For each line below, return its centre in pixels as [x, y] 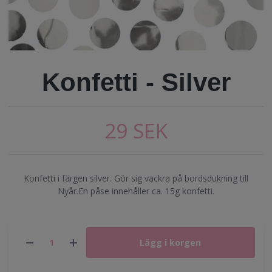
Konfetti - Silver [136, 82]
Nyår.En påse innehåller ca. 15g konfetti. [136, 191]
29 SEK [136, 131]
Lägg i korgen [171, 243]
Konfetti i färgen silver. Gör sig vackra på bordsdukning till [136, 178]
